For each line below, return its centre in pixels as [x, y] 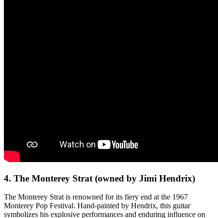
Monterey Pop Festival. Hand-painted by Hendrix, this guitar [97, 206]
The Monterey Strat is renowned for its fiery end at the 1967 [96, 197]
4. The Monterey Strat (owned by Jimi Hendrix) [100, 178]
